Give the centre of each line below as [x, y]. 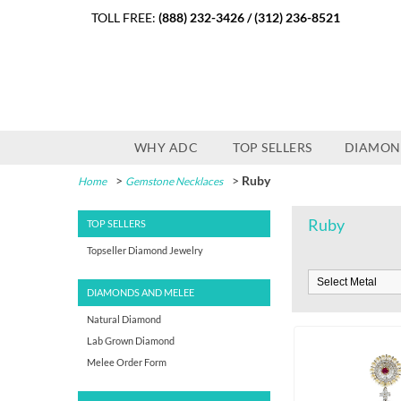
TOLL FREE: [125, 17]
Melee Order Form [127, 362]
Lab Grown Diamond [131, 341]
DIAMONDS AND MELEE [141, 292]
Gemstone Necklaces [174, 181]
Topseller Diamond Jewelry [145, 250]
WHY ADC [166, 147]
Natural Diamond [124, 319]
